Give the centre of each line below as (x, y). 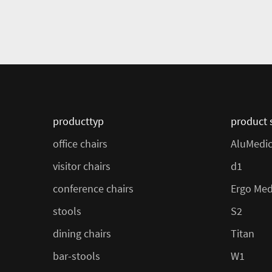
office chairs (80, 143)
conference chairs (93, 188)
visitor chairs (82, 166)
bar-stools (76, 256)
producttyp (78, 121)
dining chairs (82, 233)
